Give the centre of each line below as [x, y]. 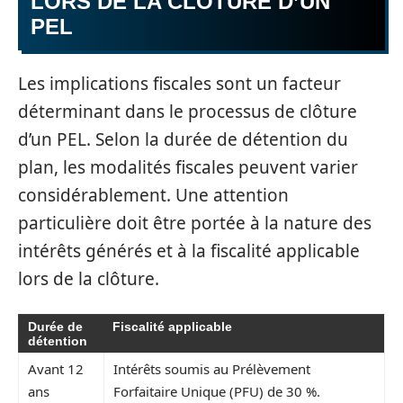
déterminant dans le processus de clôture [188, 112]
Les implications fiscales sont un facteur [179, 84]
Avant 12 [56, 368]
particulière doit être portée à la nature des [195, 223]
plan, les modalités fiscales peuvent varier [188, 167]
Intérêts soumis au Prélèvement [212, 368]
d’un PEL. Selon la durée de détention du [183, 139]
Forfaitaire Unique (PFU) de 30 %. [217, 391]
